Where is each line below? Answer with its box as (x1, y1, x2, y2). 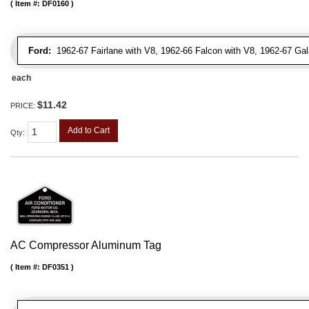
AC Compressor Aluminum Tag (10, 239, 161, 252)
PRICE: (10, 101, 37, 110)
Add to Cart (68, 126, 110, 136)
